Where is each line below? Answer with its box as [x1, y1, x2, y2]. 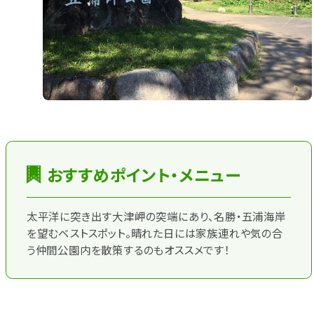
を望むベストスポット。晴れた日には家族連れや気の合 [26, 225, 283, 241]
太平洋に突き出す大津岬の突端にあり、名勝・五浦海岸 [26, 208, 286, 224]
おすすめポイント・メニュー [46, 162, 241, 186]
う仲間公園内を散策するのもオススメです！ [26, 242, 230, 258]
